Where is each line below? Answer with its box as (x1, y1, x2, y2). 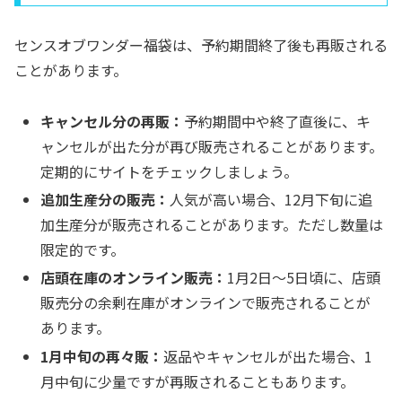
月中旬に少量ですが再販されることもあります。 (40, 370, 355, 392)
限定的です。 (40, 239, 126, 261)
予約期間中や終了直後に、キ (184, 109, 371, 132)
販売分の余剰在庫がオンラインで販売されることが (40, 292, 371, 314)
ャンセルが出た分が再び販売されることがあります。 (40, 135, 384, 157)
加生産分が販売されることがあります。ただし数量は (40, 214, 384, 236)
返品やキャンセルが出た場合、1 (163, 345, 373, 367)
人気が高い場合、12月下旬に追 (170, 188, 373, 211)
